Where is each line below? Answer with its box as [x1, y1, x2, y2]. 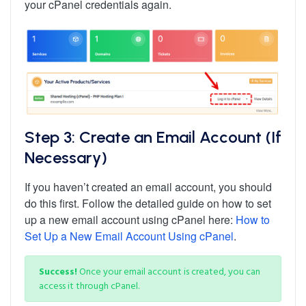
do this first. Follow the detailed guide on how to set [25, 195, 271, 211]
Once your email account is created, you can [77, 263, 260, 279]
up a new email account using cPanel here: [25, 211, 236, 227]
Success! [39, 263, 77, 279]
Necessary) [25, 147, 107, 167]
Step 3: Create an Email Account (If [25, 126, 281, 147]
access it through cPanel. [39, 277, 139, 294]
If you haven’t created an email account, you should [25, 178, 272, 195]
